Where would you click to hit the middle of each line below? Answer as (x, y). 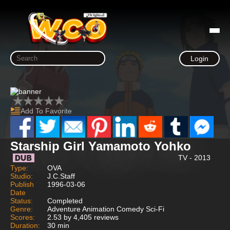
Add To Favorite (46, 111)
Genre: (22, 209)
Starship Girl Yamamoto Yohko (101, 146)
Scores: (23, 217)
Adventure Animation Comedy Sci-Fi (106, 209)
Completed (65, 200)
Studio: (22, 176)
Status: (22, 200)
